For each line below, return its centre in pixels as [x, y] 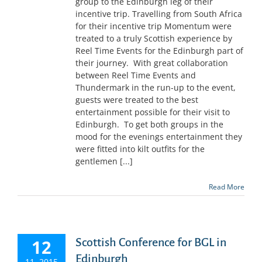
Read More [227, 187]
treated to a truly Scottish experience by [154, 39]
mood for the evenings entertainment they [159, 137]
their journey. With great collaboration [152, 63]
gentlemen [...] [104, 161]
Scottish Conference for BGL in [151, 242]
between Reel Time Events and [136, 75]
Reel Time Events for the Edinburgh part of [159, 51]
